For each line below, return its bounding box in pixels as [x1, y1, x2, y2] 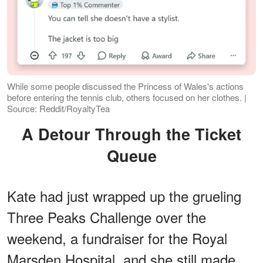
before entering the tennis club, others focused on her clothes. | [7, 90, 247, 103]
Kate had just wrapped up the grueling [7, 185, 241, 206]
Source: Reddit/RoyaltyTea [7, 102, 110, 114]
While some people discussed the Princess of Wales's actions [7, 79, 244, 92]
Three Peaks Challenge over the [7, 206, 206, 227]
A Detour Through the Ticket [22, 122, 33, 145]
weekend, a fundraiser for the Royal [7, 227, 227, 248]
